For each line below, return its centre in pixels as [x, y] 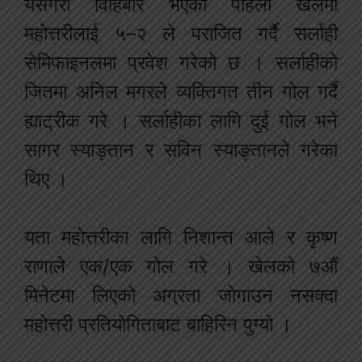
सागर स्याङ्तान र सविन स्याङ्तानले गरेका [181, 150]
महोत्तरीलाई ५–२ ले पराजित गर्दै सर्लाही [181, 34]
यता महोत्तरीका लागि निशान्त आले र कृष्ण [181, 238]
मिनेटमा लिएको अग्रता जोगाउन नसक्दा [181, 296]
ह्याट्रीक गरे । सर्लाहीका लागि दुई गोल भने [181, 121]
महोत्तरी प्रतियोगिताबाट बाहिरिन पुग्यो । [158, 325]
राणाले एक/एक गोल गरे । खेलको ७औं [181, 267]
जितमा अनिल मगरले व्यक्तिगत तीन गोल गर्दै [181, 92]
